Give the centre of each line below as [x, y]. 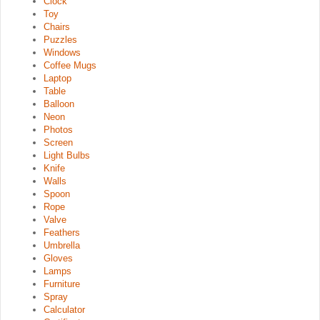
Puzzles [60, 40]
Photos [58, 130]
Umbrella [62, 245]
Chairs [57, 27]
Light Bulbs [67, 155]
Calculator [64, 310]
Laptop [57, 78]
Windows [62, 52]
